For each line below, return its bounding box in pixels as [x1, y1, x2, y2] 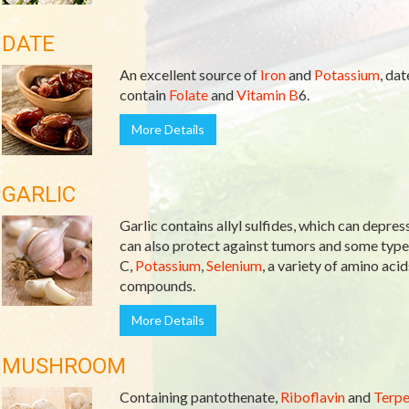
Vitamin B [236, 86, 299, 103]
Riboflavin [279, 388, 345, 405]
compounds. [119, 277, 195, 294]
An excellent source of [119, 66, 260, 83]
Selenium [205, 257, 262, 274]
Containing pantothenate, [119, 388, 280, 405]
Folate [168, 86, 208, 103]
